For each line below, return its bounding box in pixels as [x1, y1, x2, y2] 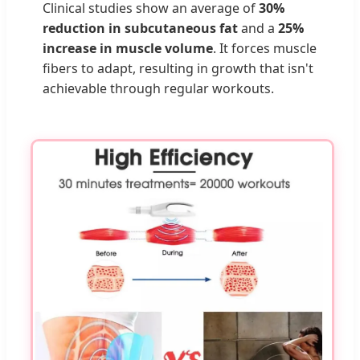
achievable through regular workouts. [43, 79, 274, 97]
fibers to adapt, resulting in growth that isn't [43, 59, 313, 77]
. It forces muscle [213, 39, 317, 57]
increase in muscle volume [43, 39, 213, 57]
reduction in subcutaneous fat [43, 18, 238, 37]
